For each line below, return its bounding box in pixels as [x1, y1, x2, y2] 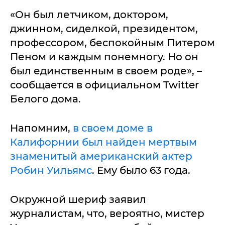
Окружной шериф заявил [10, 193, 146, 205]
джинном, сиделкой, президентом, [10, 22, 198, 35]
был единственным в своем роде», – [10, 64, 202, 77]
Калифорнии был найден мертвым [10, 136, 197, 148]
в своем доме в [73, 122, 153, 134]
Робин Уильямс [10, 164, 92, 176]
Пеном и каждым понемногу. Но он [10, 50, 198, 63]
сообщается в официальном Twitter [10, 78, 199, 91]
